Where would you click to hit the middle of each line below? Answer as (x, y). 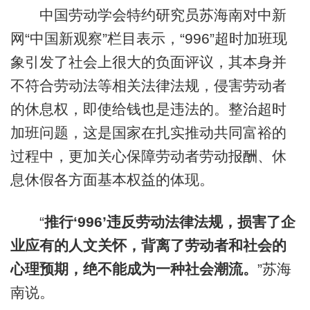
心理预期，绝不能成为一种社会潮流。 (134, 269)
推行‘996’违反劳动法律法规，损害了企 (170, 222)
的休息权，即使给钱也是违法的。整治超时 (148, 109)
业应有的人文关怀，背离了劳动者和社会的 (148, 246)
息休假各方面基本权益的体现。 (112, 179)
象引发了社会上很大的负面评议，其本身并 (148, 62)
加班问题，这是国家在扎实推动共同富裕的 (148, 132)
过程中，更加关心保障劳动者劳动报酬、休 (148, 156)
